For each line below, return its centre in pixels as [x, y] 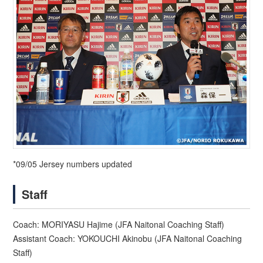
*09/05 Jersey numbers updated [73, 164]
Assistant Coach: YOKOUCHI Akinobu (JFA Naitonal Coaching [128, 239]
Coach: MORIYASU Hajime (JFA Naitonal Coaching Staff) [119, 225]
